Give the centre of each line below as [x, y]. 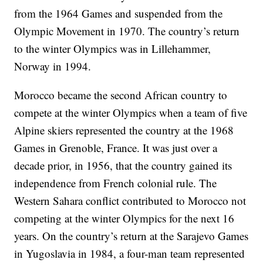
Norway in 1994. [53, 66]
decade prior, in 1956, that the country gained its [123, 166]
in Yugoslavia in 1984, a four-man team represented [130, 254]
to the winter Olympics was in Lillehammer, [113, 49]
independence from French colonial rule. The [116, 183]
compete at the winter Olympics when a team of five [131, 113]
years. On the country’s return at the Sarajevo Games [131, 236]
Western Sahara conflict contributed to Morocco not [130, 201]
